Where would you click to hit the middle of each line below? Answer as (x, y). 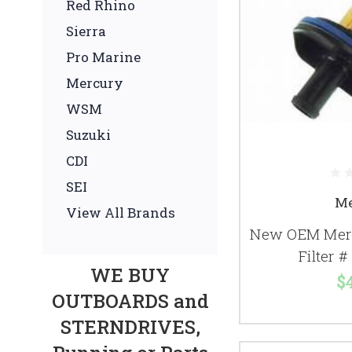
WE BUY (130, 275)
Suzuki (88, 134)
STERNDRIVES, (130, 326)
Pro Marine (103, 57)
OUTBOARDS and (130, 301)
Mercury (95, 82)
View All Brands (121, 212)
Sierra (86, 31)
